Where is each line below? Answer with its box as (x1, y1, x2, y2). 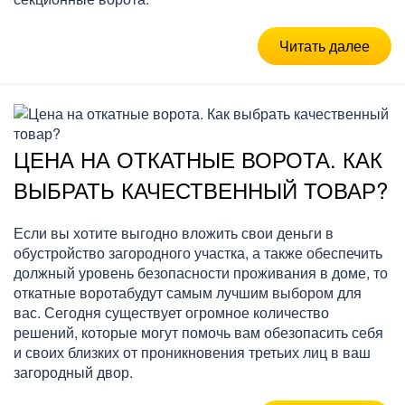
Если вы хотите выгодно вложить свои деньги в (14, 221, 334, 243)
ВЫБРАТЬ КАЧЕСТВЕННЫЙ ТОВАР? (14, 173, 388, 205)
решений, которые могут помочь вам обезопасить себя (14, 321, 383, 343)
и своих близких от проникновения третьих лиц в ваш (14, 341, 371, 363)
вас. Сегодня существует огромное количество (14, 301, 329, 323)
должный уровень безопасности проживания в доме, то (14, 261, 388, 283)
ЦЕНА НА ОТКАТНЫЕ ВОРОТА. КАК (14, 142, 382, 174)
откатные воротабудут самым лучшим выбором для (14, 281, 362, 303)
